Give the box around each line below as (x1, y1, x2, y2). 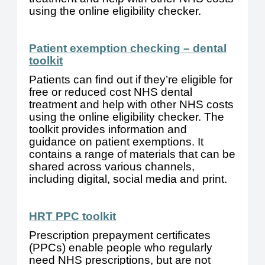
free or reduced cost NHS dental (29, 86, 193, 99)
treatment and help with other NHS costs (29, 98, 234, 111)
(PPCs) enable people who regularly (29, 241, 213, 254)
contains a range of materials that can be (29, 148, 236, 161)
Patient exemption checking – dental (29, 42, 227, 55)
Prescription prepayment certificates (29, 229, 211, 242)
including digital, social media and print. (29, 173, 228, 186)
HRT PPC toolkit (29, 210, 117, 223)
